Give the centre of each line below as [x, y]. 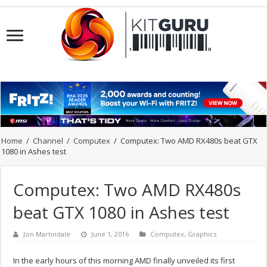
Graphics [202, 234]
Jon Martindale [47, 234]
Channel [48, 141]
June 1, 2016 [110, 234]
